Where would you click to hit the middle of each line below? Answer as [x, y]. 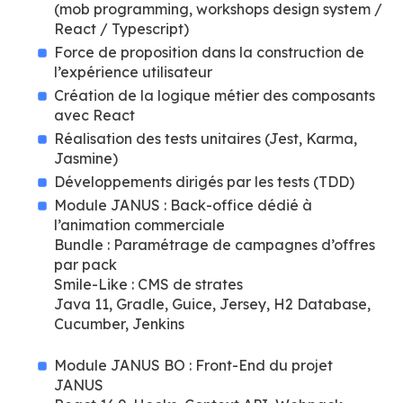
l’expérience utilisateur [133, 72]
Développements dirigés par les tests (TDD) [204, 182]
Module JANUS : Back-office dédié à [183, 205]
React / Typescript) [121, 29]
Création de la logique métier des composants [215, 95]
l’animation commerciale [139, 225]
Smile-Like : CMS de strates [148, 284]
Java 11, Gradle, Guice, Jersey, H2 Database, [212, 304]
